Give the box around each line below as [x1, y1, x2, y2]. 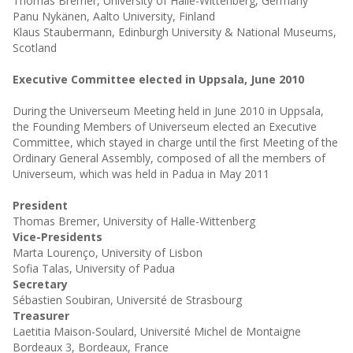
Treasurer [12, 308, 69, 323]
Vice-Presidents [12, 229, 102, 244]
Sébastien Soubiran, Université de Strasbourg [12, 292, 242, 307]
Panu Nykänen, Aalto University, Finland [12, 9, 215, 24]
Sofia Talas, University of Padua [12, 261, 175, 276]
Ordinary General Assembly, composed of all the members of [12, 150, 325, 165]
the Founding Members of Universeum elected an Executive [12, 119, 317, 134]
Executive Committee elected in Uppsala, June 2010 [12, 72, 304, 87]
